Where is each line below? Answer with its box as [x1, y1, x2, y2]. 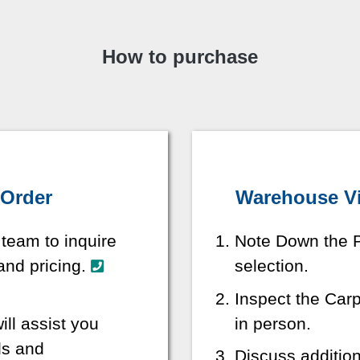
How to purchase [102, 46, 258, 68]
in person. [234, 313, 311, 333]
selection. [234, 256, 309, 276]
